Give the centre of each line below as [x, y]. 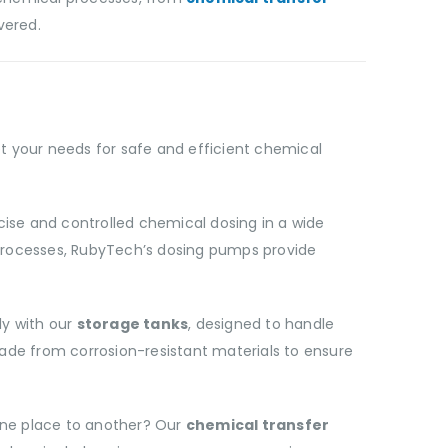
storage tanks [132, 324]
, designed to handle [261, 324]
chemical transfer [257, 425]
